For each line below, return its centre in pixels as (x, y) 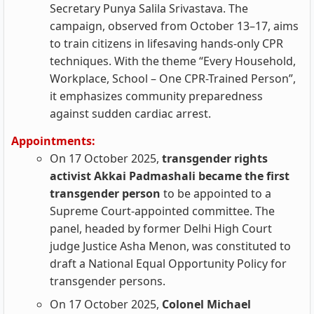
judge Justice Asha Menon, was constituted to (170, 246)
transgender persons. (108, 281)
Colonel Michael (206, 304)
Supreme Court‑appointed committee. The (162, 211)
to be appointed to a (217, 193)
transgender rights (215, 158)
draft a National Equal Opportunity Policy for (168, 264)
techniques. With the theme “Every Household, (173, 61)
